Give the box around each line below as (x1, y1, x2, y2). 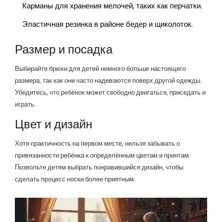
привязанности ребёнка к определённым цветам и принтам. (15, 151, 190, 161)
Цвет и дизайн (15, 116, 92, 133)
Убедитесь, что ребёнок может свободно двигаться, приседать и (15, 88, 206, 98)
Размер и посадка (15, 41, 112, 58)
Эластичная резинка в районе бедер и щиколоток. (22, 19, 193, 30)
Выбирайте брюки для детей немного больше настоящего (15, 64, 186, 74)
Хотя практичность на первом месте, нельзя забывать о (15, 139, 180, 149)
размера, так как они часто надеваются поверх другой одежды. (15, 76, 202, 86)
